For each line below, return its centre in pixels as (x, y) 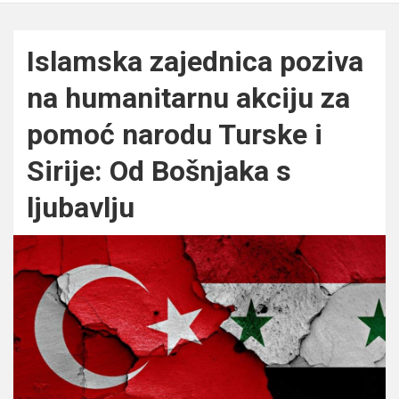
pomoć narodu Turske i (175, 134)
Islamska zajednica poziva (195, 61)
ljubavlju (81, 207)
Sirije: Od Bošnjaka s (159, 171)
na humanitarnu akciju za (188, 98)
